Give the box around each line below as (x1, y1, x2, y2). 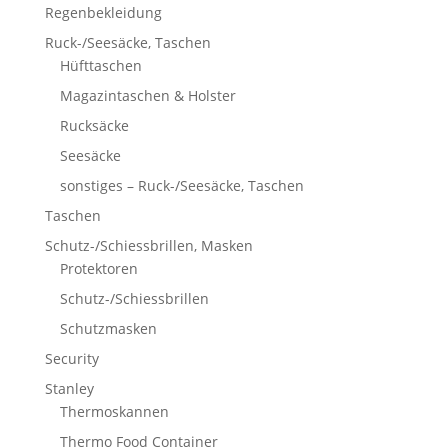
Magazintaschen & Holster (59, 86, 236, 106)
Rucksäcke (59, 116, 129, 136)
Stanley (44, 379, 94, 399)
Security (44, 349, 99, 369)
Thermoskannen (59, 402, 169, 422)
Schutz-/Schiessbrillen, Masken (44, 236, 253, 256)
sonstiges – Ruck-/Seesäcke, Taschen (59, 176, 304, 196)
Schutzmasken (59, 319, 157, 339)
